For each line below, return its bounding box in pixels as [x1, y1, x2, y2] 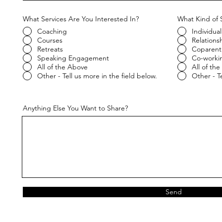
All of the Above [37, 62, 88, 71]
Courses [37, 36, 62, 45]
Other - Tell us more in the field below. [37, 71, 157, 80]
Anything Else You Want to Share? [22, 104, 128, 112]
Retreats [37, 45, 63, 54]
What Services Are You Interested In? [22, 14, 139, 23]
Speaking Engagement [37, 54, 109, 62]
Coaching [37, 27, 67, 36]
